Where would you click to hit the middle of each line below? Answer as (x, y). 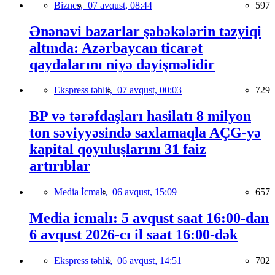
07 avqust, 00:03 (149, 90)
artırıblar (60, 166)
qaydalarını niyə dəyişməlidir (122, 64)
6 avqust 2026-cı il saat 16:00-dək (134, 235)
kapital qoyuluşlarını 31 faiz (118, 149)
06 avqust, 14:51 (149, 261)
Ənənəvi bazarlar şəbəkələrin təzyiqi (145, 31)
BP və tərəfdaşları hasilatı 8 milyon (140, 116)
